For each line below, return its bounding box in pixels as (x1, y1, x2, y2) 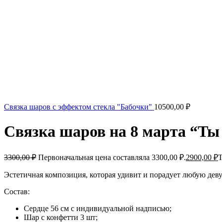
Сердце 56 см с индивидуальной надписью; (24, 204, 171, 213)
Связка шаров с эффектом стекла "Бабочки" (4, 103, 154, 111)
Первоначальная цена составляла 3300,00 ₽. (38, 153, 186, 162)
